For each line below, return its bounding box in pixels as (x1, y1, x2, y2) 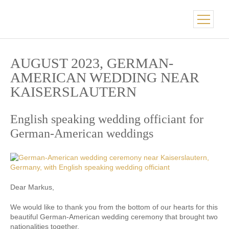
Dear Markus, (10, 183, 54, 192)
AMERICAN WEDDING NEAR (10, 70, 199, 85)
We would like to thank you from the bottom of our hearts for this (10, 203, 218, 212)
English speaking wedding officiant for (10, 112, 203, 126)
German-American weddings (10, 127, 153, 141)
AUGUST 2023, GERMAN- (10, 55, 173, 71)
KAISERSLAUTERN (10, 84, 136, 100)
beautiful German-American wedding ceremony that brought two (10, 213, 218, 221)
